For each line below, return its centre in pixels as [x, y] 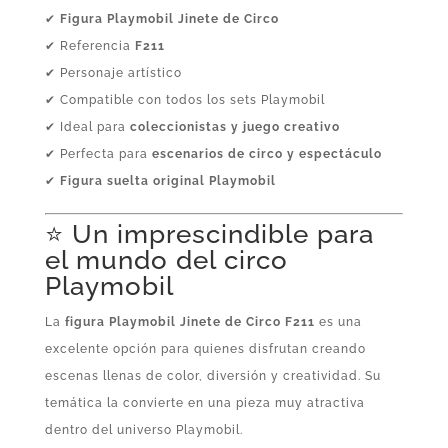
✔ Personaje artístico [113, 73]
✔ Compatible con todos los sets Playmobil [184, 100]
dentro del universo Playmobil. [143, 430]
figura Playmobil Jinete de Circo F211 [189, 322]
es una [338, 322]
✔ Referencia [89, 46]
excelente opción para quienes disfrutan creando [205, 349]
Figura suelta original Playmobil [167, 181]
